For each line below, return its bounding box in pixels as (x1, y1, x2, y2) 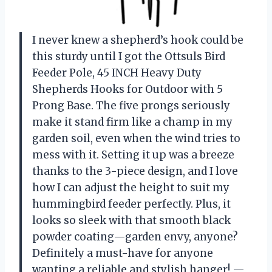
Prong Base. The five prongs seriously (32, 98, 230, 112)
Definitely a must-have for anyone (32, 246, 213, 260)
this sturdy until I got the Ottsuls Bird (32, 49, 225, 63)
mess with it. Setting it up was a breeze (32, 148, 234, 161)
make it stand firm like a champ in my (32, 115, 233, 129)
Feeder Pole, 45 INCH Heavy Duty (32, 66, 202, 80)
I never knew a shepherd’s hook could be (32, 33, 243, 47)
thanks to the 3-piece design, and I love (32, 164, 238, 178)
